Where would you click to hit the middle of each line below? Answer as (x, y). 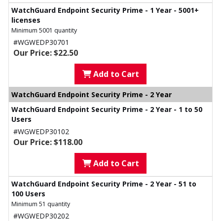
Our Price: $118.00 (48, 142)
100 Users (28, 194)
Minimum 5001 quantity (44, 31)
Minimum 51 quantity (41, 204)
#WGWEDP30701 (41, 42)
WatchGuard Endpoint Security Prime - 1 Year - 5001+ (105, 10)
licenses (26, 20)
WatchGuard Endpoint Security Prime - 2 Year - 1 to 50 (107, 110)
